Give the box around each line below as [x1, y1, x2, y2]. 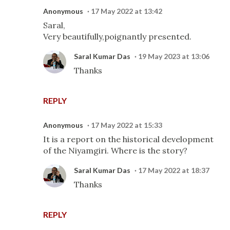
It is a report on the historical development [43, 134, 214, 144]
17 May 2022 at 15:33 [91, 121, 162, 129]
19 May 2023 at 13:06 [138, 52, 209, 61]
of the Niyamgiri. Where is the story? [43, 145, 187, 156]
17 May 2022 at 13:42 [91, 7, 162, 15]
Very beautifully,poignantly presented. [43, 31, 191, 42]
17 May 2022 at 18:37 [138, 166, 209, 175]
